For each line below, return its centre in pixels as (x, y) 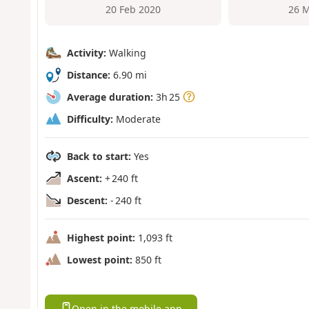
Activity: (86, 52)
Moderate (137, 119)
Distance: (88, 74)
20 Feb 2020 (133, 10)
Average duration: (110, 97)
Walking (126, 52)
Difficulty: (90, 119)
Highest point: (101, 237)
